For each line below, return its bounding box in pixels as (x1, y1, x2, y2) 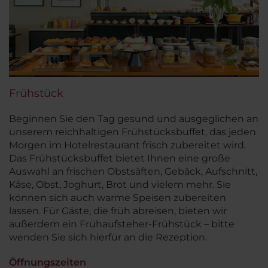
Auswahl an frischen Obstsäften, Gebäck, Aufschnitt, (9, 166, 257, 178)
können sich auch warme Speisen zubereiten (9, 192, 226, 204)
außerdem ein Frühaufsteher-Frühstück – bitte (9, 218, 234, 230)
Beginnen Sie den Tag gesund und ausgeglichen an (9, 113, 258, 125)
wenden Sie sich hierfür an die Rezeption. (9, 232, 207, 243)
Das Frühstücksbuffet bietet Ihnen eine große (9, 153, 230, 165)
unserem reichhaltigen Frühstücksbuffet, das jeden (9, 126, 256, 138)
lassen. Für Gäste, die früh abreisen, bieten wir (9, 205, 227, 217)
